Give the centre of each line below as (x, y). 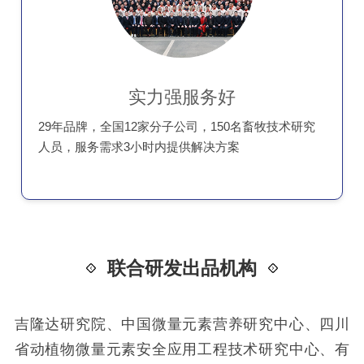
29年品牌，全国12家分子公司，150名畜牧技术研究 (177, 126)
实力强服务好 (182, 97)
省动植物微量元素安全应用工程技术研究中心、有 (182, 350)
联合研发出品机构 (182, 268)
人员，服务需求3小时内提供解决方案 (139, 146)
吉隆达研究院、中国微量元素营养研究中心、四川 (182, 325)
